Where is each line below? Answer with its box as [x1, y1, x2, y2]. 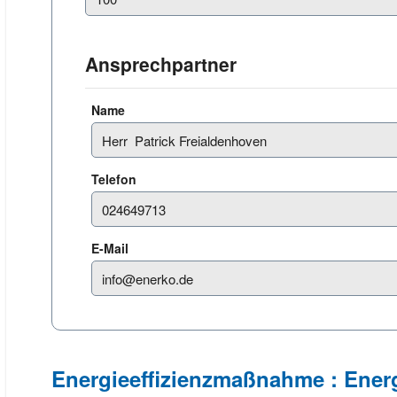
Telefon [91, 170, 140, 188]
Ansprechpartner [85, 51, 237, 77]
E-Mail [91, 239, 132, 257]
